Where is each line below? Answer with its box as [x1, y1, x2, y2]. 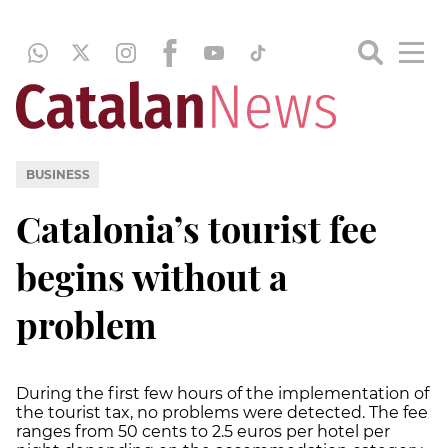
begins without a [16, 251, 288, 300]
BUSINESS [25, 166, 90, 182]
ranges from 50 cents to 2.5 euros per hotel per [16, 421, 390, 441]
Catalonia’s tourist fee [16, 203, 377, 252]
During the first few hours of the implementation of [16, 383, 429, 403]
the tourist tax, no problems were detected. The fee [16, 402, 428, 422]
